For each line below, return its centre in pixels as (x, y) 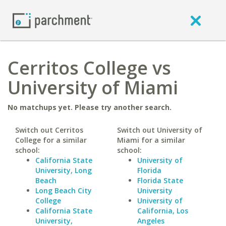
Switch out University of (159, 130)
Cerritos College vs (89, 68)
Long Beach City (64, 190)
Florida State (160, 180)
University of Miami (93, 88)
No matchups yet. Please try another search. (90, 107)
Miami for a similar (151, 140)
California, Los (162, 211)
